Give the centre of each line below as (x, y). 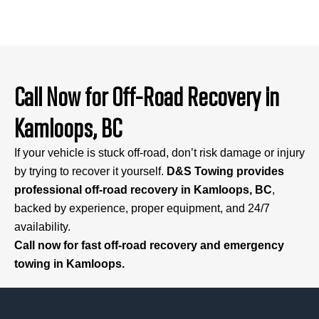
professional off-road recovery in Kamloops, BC (143, 190)
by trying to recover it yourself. (90, 172)
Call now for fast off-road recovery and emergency (149, 246)
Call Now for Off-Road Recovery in (147, 97)
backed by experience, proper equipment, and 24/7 (142, 209)
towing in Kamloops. (69, 264)
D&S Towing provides (225, 172)
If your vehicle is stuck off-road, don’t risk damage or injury (159, 153)
